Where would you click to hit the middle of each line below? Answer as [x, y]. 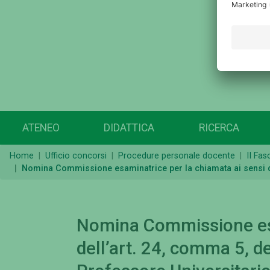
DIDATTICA [129, 128]
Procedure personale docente [177, 156]
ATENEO [41, 128]
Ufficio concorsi [76, 156]
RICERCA [219, 128]
